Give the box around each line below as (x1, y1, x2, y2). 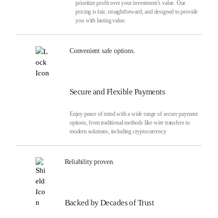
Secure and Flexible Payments (69, 87, 165, 97)
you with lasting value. (75, 17, 126, 24)
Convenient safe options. (69, 47, 135, 54)
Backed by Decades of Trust (64, 198, 154, 207)
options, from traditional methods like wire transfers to (69, 119, 190, 126)
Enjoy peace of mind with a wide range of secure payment (69, 110, 198, 117)
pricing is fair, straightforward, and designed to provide (75, 8, 198, 15)
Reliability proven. (64, 158, 115, 165)
